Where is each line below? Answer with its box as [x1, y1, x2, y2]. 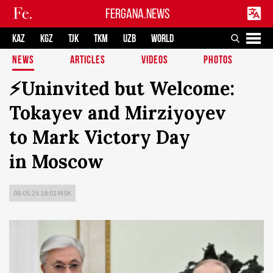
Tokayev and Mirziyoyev [9, 101, 226, 124]
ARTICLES [69, 54, 105, 66]
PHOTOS [204, 54, 233, 66]
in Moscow [9, 150, 104, 173]
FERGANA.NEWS [105, 5, 170, 22]
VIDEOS [141, 54, 168, 66]
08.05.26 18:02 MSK [13, 188, 71, 197]
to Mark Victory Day [9, 126, 190, 149]
